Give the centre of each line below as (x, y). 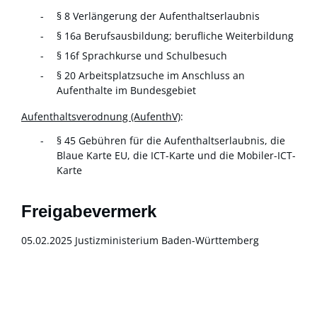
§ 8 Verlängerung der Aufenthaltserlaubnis (158, 16)
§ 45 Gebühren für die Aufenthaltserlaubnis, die (171, 140)
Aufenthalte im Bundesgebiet (126, 91)
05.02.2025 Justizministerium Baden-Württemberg (140, 240)
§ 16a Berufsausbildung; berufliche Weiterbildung (175, 36)
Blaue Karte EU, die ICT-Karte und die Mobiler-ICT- (176, 155)
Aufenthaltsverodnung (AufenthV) (101, 117)
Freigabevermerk (89, 211)
